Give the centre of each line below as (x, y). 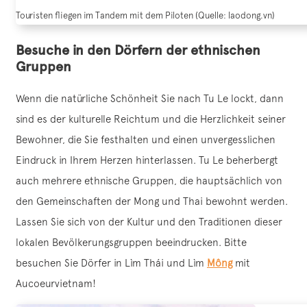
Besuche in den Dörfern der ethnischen (138, 50)
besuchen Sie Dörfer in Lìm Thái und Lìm (111, 263)
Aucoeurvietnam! (56, 284)
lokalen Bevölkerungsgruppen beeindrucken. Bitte (131, 243)
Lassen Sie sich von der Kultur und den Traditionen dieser (149, 222)
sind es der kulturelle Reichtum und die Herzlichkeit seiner (151, 119)
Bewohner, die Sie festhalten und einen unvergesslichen (146, 140)
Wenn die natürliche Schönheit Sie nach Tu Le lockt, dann (150, 99)
